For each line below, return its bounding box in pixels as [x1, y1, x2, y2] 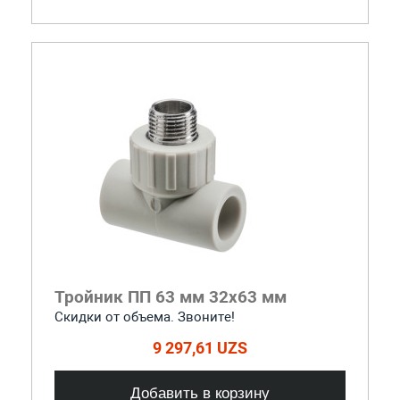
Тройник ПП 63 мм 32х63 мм [54, 286, 287, 307]
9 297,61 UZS [153, 337, 247, 357]
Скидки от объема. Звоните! [54, 308, 235, 325]
